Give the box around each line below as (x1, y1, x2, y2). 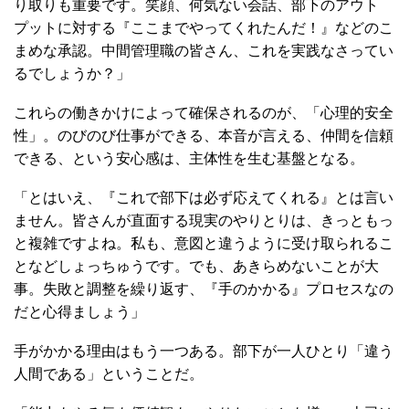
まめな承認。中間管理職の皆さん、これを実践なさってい (14, 42, 393, 58)
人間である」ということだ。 (14, 365, 204, 382)
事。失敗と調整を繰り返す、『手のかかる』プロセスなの (14, 280, 393, 297)
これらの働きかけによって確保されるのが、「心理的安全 (14, 104, 393, 121)
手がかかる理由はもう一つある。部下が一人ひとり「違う (14, 342, 393, 359)
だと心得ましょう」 (14, 303, 145, 320)
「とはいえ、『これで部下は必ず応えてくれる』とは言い (14, 189, 393, 205)
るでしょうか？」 (14, 65, 131, 81)
